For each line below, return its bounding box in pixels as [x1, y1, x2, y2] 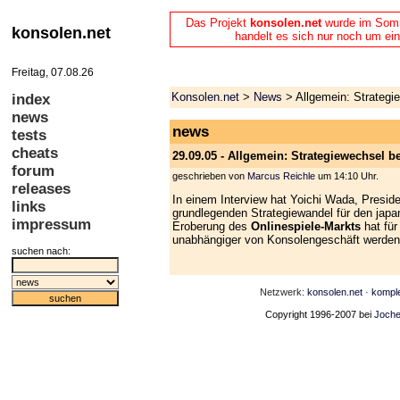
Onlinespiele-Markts [251, 220, 361, 234]
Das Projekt [186, 16, 250, 30]
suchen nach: [12, 245, 71, 256]
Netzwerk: [260, 286, 307, 297]
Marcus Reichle [247, 170, 315, 181]
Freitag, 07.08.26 [12, 66, 95, 79]
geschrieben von [172, 170, 247, 181]
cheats [12, 144, 59, 162]
